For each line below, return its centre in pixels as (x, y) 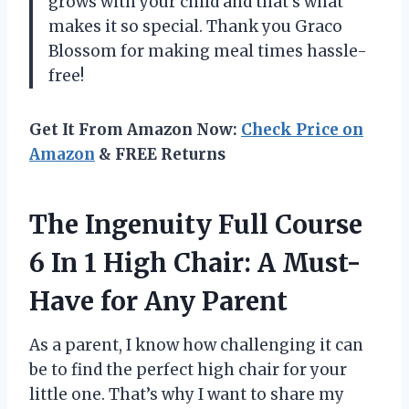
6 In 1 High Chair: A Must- (195, 262)
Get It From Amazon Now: (135, 129)
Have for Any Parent (158, 301)
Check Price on (302, 129)
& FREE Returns (160, 154)
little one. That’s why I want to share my (187, 394)
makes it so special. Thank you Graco (195, 26)
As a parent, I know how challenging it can (196, 345)
